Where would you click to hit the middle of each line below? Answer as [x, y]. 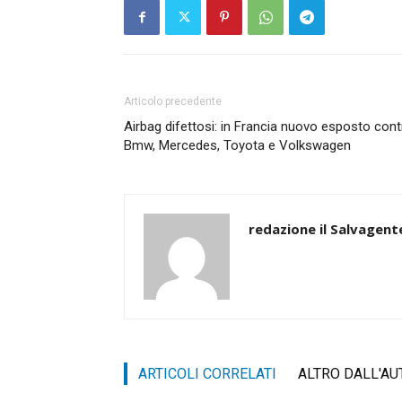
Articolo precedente [173, 102]
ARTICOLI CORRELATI [207, 374]
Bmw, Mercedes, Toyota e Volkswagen [237, 146]
